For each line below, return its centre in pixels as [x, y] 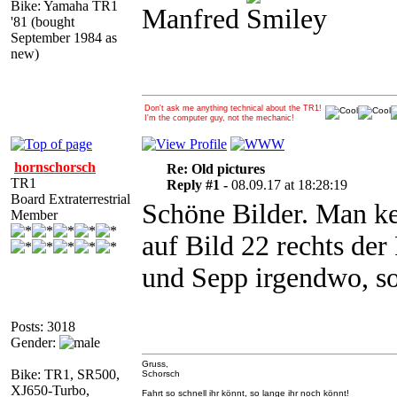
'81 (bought [43, 22]
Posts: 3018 [43, 327]
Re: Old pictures [215, 169]
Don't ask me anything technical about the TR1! [233, 108]
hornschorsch [55, 167]
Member [34, 215]
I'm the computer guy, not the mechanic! [219, 118]
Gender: [35, 343]
